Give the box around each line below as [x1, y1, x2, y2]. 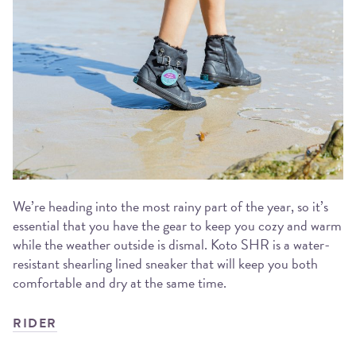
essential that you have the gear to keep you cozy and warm [13, 215, 342, 237]
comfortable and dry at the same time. [13, 272, 226, 294]
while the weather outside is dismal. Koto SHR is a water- [13, 234, 330, 256]
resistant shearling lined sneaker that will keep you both [13, 253, 318, 275]
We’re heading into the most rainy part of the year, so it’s [13, 195, 328, 218]
